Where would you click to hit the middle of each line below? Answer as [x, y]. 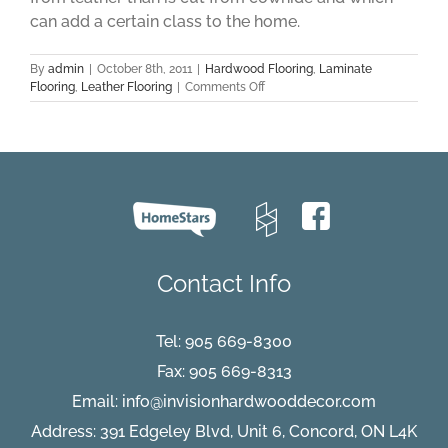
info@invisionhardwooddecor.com [249, 401]
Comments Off [225, 87]
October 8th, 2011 [144, 69]
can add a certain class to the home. [165, 21]
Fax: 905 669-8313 [224, 371]
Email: [97, 401]
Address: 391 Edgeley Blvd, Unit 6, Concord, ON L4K [224, 431]
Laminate [345, 69]
